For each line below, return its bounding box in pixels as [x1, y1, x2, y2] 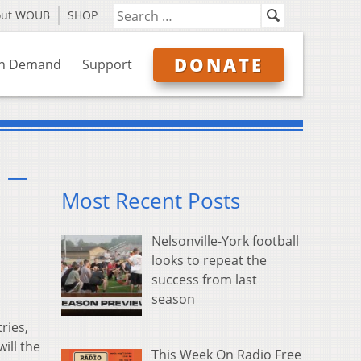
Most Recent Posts [61, 187, 240, 216]
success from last [151, 271, 257, 289]
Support [82, 56, 132, 73]
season [151, 290, 195, 309]
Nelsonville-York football [151, 232, 299, 251]
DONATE [174, 52, 263, 77]
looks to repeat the [151, 251, 267, 270]
